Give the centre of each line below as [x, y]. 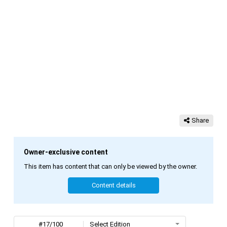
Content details [113, 185]
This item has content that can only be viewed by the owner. [110, 166]
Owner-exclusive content [66, 152]
